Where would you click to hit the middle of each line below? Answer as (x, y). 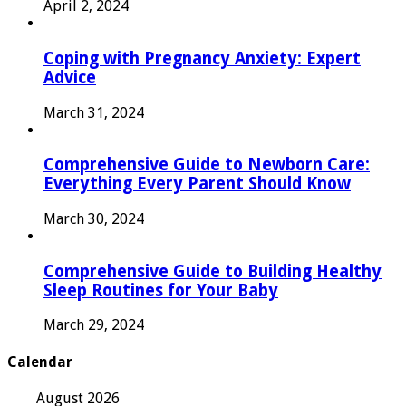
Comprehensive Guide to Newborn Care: (207, 165)
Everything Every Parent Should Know (197, 184)
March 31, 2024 (94, 112)
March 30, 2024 (94, 218)
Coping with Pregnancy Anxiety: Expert (202, 58)
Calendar (40, 362)
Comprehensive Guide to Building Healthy (213, 271)
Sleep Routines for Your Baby (161, 290)
